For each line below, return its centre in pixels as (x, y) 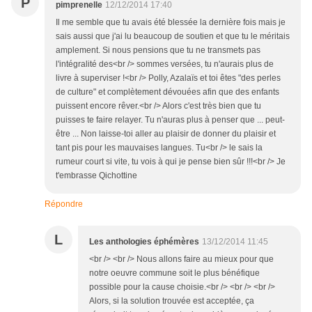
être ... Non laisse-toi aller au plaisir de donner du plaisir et (166, 134)
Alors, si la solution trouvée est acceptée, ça (172, 301)
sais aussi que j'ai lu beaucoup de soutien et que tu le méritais (173, 37)
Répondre (64, 204)
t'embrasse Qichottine (96, 176)
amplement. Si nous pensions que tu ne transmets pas (158, 50)
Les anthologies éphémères (144, 242)
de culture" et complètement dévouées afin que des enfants (167, 92)
